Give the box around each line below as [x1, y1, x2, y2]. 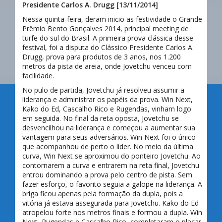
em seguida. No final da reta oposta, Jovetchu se [22, 113, 179, 123]
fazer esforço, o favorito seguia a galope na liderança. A [22, 179, 202, 189]
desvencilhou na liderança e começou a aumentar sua [22, 122, 195, 132]
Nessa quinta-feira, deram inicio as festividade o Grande [22, 14, 202, 24]
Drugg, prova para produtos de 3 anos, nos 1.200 [22, 52, 181, 61]
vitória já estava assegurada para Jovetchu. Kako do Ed [22, 198, 199, 208]
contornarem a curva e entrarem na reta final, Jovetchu [22, 160, 199, 170]
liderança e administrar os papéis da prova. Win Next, [22, 94, 193, 104]
